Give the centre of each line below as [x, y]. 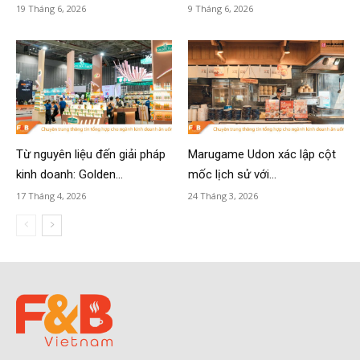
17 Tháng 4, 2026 [51, 195]
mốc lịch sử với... [232, 174]
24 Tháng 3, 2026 [223, 195]
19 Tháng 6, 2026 [51, 9]
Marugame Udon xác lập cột [262, 154]
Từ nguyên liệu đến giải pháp [91, 154]
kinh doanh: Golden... [70, 174]
